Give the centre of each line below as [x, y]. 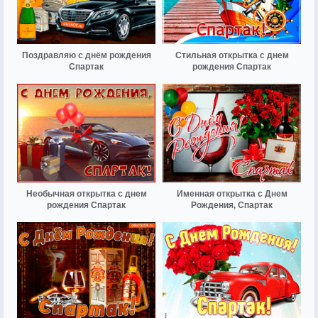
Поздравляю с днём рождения [86, 55]
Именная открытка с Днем [232, 193]
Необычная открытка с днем [86, 193]
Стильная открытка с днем [232, 55]
